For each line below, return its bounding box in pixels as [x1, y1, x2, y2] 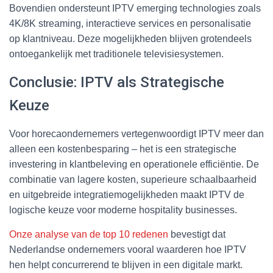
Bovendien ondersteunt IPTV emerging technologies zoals [9, 2, 261, 13]
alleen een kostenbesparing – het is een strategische [9, 143, 236, 154]
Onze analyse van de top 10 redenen [9, 229, 168, 239]
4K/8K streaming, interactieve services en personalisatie [9, 18, 251, 29]
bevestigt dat [168, 229, 225, 239]
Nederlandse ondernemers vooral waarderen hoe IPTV [9, 244, 246, 255]
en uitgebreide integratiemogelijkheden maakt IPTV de [9, 189, 244, 200]
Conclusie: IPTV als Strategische [9, 73, 224, 91]
